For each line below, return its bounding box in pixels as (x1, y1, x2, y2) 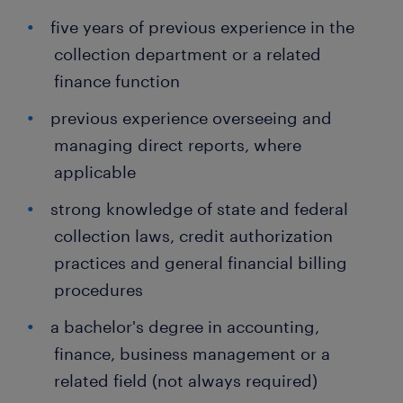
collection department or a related (54, 44, 321, 64)
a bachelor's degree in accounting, (50, 317, 319, 336)
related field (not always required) (54, 371, 318, 390)
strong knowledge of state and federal (50, 199, 348, 219)
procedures (54, 280, 143, 300)
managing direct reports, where (54, 135, 301, 155)
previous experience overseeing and (50, 108, 332, 128)
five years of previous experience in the (50, 17, 354, 37)
